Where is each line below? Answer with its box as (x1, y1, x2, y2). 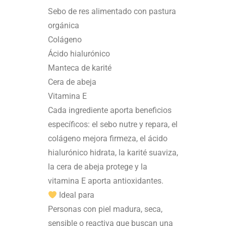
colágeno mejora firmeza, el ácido (48, 134, 167, 144)
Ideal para (57, 190, 95, 200)
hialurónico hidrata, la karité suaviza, (48, 148, 178, 158)
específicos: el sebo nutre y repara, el (48, 120, 178, 130)
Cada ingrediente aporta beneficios (48, 105, 172, 116)
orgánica (48, 21, 79, 31)
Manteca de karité (48, 63, 111, 73)
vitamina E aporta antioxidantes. (48, 176, 163, 186)
